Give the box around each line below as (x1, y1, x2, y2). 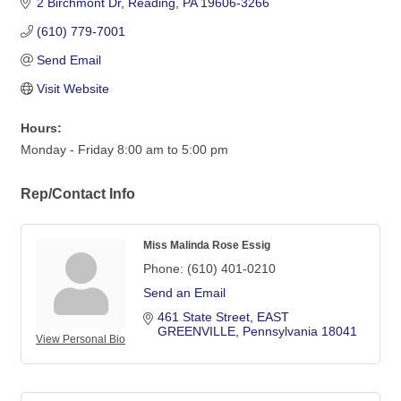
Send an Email (143, 286, 226, 301)
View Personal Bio (36, 333, 125, 346)
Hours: (21, 121, 62, 136)
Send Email (36, 53, 101, 68)
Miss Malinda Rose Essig (143, 239, 270, 252)
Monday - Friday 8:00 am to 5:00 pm (21, 142, 228, 158)
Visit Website (36, 81, 109, 97)
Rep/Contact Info (21, 185, 135, 202)
